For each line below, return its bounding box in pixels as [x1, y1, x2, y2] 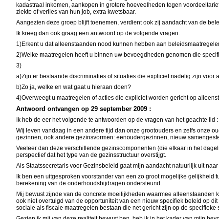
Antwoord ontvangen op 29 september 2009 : [16, 105, 152, 112]
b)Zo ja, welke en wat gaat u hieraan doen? [16, 84, 131, 90]
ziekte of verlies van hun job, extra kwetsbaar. [16, 8, 136, 15]
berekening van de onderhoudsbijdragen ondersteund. [16, 180, 162, 187]
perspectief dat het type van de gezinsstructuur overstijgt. [16, 152, 167, 158]
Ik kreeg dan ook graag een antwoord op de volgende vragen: [16, 30, 180, 37]
